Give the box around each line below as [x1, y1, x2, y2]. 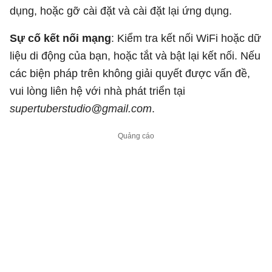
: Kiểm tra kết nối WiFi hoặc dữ [111, 32, 261, 44]
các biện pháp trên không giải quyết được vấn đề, [10, 67, 250, 80]
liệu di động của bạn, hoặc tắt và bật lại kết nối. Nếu [10, 49, 260, 62]
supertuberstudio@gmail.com [10, 102, 152, 115]
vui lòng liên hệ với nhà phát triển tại [10, 84, 185, 97]
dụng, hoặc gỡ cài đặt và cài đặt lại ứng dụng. [10, 4, 232, 17]
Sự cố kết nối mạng [10, 32, 111, 44]
